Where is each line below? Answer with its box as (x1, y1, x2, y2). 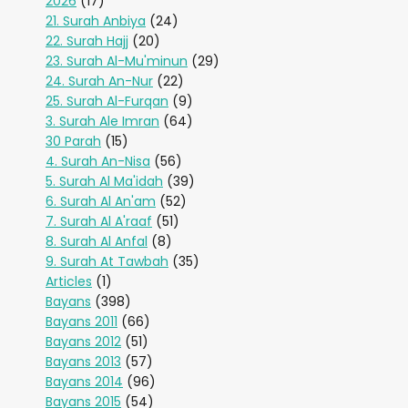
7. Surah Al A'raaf (46, 212, 152, 230)
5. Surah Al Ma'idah (46, 172, 163, 190)
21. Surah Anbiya (46, 12, 146, 30)
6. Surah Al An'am (46, 192, 156, 210)
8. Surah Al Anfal (46, 232, 148, 250)
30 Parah (46, 132, 101, 150)
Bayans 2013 (46, 352, 121, 371)
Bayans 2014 (46, 372, 123, 391)
